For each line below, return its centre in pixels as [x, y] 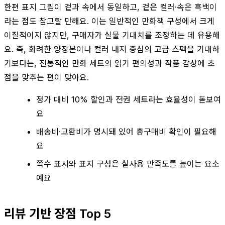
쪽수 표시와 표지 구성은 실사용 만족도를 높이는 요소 [128, 163]
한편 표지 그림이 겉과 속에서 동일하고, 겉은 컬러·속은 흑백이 [110, 7]
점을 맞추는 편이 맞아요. [46, 77]
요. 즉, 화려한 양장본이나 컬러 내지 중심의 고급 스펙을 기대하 [112, 49]
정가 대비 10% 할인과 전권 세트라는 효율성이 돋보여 [129, 99]
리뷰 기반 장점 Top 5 [58, 213]
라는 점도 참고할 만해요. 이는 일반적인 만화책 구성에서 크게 [109, 21]
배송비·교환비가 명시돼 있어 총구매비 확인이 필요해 [126, 131]
